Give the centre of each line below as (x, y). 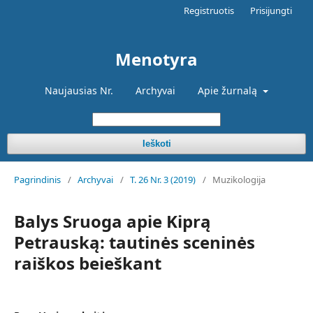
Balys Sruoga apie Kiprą (112, 221)
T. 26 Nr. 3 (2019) (163, 180)
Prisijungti (271, 10)
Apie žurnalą (229, 90)
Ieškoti (156, 144)
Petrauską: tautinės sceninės (134, 242)
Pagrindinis (37, 180)
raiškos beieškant (88, 263)
